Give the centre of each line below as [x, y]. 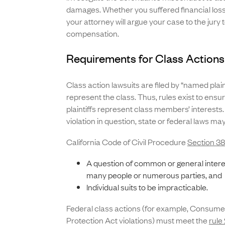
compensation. [92, 33]
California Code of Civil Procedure [127, 142]
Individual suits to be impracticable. [147, 187]
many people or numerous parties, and [154, 175]
